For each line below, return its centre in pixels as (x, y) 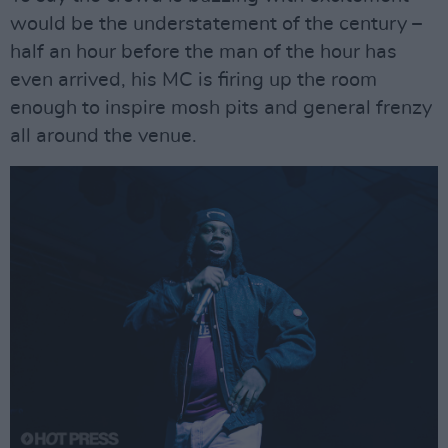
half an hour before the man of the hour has (203, 52)
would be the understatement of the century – (216, 24)
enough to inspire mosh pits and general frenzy (221, 108)
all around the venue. (103, 136)
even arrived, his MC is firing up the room (193, 80)
